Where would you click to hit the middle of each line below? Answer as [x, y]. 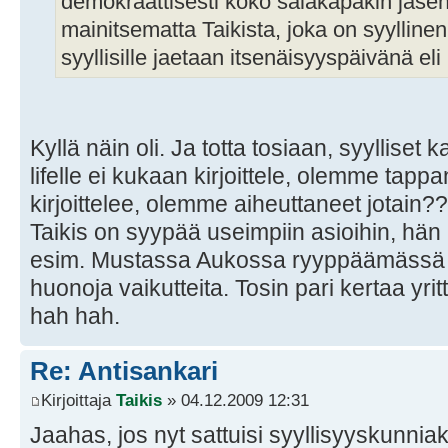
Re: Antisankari [124, 370]
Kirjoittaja [78, 400]
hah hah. [75, 315]
